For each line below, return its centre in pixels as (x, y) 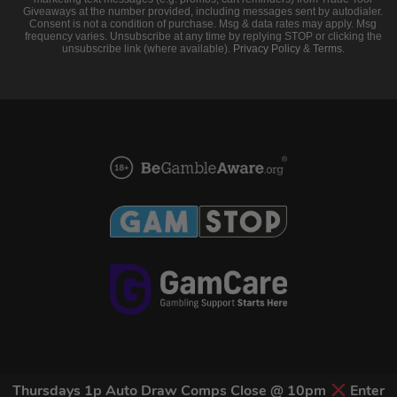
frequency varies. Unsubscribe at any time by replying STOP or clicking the (203, 36)
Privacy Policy (266, 48)
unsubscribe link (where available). (147, 48)
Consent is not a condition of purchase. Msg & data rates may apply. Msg (203, 23)
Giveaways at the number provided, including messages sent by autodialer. (203, 11)
